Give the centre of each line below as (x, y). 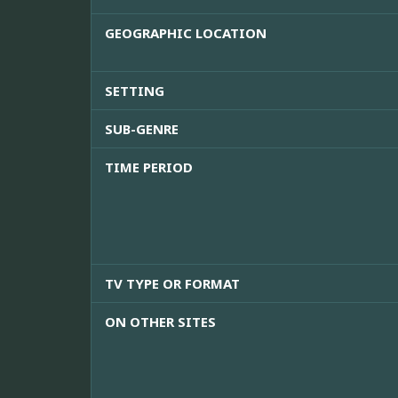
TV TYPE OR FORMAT (172, 284)
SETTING (135, 91)
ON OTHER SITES (160, 322)
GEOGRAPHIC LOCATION (186, 33)
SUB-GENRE (142, 129)
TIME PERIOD (149, 167)
